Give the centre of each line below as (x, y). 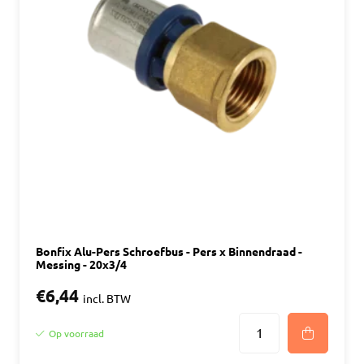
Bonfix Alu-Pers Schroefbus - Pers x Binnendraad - (169, 252)
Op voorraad (76, 333)
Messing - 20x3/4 (81, 265)
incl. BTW (107, 299)
